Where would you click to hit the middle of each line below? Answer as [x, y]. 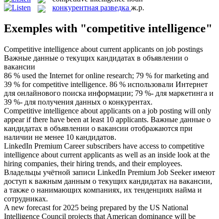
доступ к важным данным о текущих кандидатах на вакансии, [108, 181]
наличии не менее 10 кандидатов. [60, 137]
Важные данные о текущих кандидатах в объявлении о [96, 58]
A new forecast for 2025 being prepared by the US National [96, 208]
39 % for [18, 85]
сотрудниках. [26, 199]
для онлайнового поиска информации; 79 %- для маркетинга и [109, 93]
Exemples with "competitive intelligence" [108, 29]
